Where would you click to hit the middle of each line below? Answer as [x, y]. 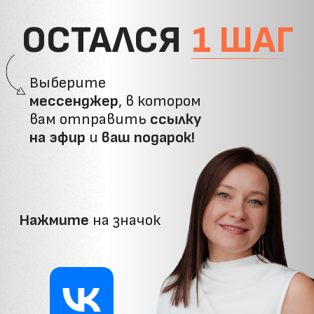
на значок [89, 158]
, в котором [114, 73]
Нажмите [38, 158]
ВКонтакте [59, 245]
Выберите [48, 60]
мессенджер [53, 73]
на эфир [41, 98]
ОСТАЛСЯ [72, 29]
